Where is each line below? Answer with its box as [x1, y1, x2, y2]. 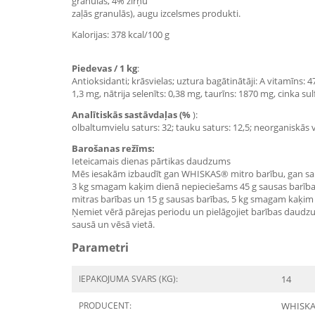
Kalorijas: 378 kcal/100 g [72, 28, 169, 41]
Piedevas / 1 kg [72, 62, 137, 75]
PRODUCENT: [79, 300, 131, 311]
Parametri [72, 240, 129, 255]
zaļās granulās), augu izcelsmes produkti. [72, 7, 240, 20]
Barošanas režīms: [72, 142, 155, 155]
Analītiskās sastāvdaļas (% [72, 108, 191, 121]
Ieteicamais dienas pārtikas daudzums [72, 155, 231, 167]
